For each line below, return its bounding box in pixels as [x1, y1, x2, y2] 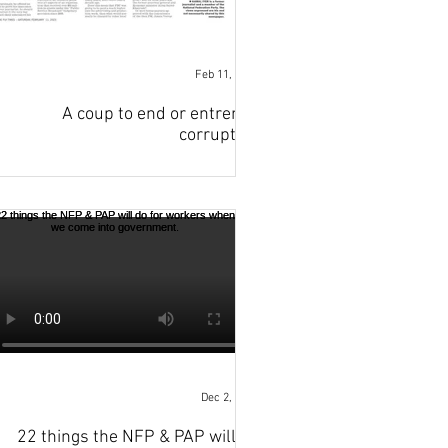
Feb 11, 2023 [195, 68, 259, 82]
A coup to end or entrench [62, 104, 259, 125]
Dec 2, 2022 [201, 391, 259, 405]
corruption [179, 125, 259, 146]
